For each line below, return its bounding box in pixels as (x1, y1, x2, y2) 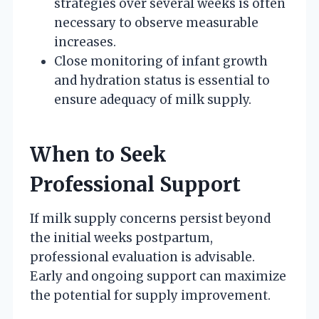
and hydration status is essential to (54, 72, 270, 88)
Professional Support (30, 171, 241, 197)
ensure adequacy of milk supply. (54, 91, 251, 108)
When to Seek (30, 141, 167, 167)
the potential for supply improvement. (30, 287, 271, 303)
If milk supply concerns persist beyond (30, 210, 271, 226)
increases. (54, 33, 116, 50)
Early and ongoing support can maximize (30, 268, 286, 284)
